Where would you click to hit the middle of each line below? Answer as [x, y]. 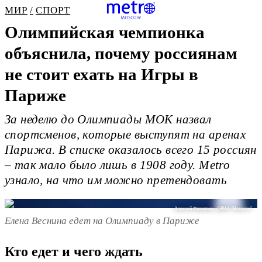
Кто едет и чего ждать [74, 252]
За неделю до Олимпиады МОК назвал [108, 120]
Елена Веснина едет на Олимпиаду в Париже [102, 220]
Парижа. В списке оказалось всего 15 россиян [131, 150]
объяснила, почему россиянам [121, 53]
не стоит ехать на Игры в [101, 74]
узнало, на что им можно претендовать [116, 180]
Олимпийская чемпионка [105, 32]
